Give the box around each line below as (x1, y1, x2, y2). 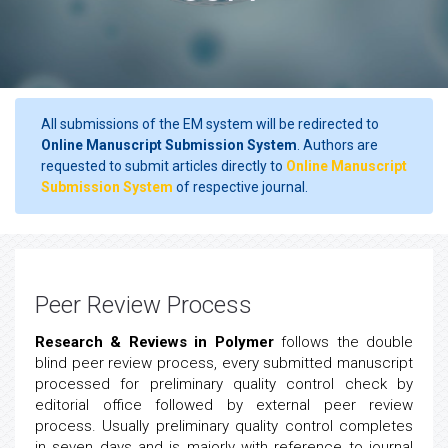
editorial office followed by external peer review (35, 396, 413, 414)
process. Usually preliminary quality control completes (35, 417, 413, 435)
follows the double (273, 333, 414, 351)
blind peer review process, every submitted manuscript (35, 354, 413, 372)
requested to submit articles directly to (41, 158, 286, 174)
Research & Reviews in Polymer (35, 333, 274, 351)
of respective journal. (173, 179, 308, 195)
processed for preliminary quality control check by (35, 375, 413, 393)
